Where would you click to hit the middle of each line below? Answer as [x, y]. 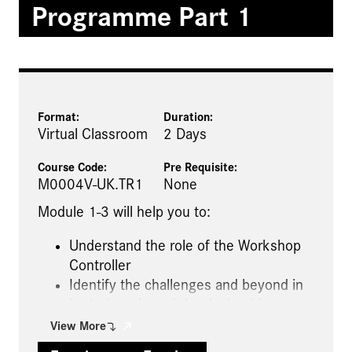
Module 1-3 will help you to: [124, 212]
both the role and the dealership [169, 304]
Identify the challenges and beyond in [186, 285]
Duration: [188, 117]
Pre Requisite [199, 167]
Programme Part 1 [141, 17]
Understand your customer [152, 324]
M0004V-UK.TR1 [90, 184]
